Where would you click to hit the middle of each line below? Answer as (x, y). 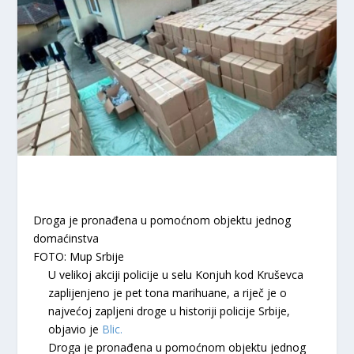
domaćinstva (66, 238)
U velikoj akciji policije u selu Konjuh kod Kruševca (175, 274)
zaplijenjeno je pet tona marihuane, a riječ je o (167, 292)
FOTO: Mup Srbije (79, 256)
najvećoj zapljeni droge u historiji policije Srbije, (169, 311)
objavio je (75, 329)
